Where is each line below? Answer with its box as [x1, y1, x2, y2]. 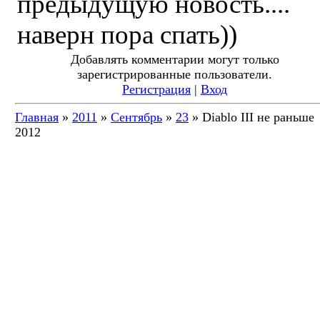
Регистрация [122, 82, 191, 96]
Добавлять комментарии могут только [70, 52, 279, 66]
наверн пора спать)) [17, 20, 237, 49]
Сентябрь [111, 110, 162, 124]
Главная [15, 110, 59, 124]
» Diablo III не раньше [189, 110, 314, 124]
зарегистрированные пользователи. [77, 67, 272, 81]
